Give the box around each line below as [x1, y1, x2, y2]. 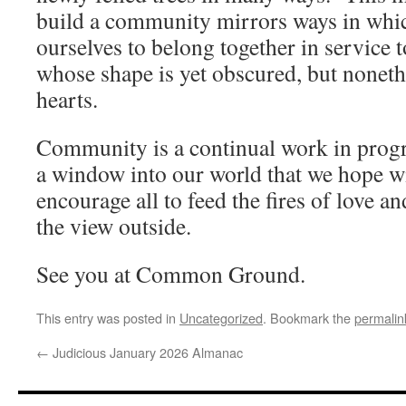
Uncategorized [179, 308, 263, 327]
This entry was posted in [36, 308, 179, 327]
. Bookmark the [263, 308, 354, 327]
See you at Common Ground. [36, 258, 305, 289]
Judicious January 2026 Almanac [49, 343, 243, 362]
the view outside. [36, 210, 199, 241]
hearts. [36, 83, 106, 114]
